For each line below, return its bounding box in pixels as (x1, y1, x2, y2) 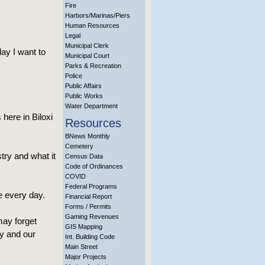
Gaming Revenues (65, 213, 119, 220)
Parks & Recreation (65, 62, 121, 69)
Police (65, 72, 82, 79)
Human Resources (65, 22, 119, 29)
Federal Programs (65, 183, 117, 190)
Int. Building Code (65, 233, 115, 240)
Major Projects (65, 253, 106, 260)
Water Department (65, 102, 118, 109)
